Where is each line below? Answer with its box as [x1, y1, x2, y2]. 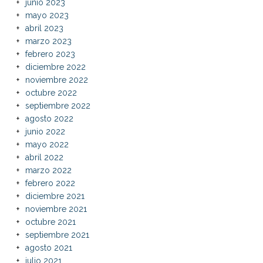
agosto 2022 [25, 113, 73, 123]
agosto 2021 [25, 242, 72, 252]
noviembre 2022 [25, 75, 88, 85]
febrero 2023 [25, 49, 75, 59]
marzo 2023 [25, 36, 72, 46]
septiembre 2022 [25, 100, 90, 110]
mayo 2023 [25, 10, 69, 20]
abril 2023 [25, 23, 63, 33]
